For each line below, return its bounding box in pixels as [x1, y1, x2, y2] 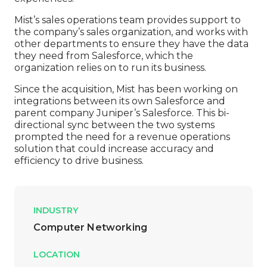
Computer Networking [33, 222, 148, 234]
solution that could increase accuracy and [14, 143, 214, 155]
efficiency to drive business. [14, 155, 144, 167]
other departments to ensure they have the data [14, 38, 249, 50]
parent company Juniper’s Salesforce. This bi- [14, 107, 229, 119]
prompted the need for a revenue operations [14, 131, 230, 143]
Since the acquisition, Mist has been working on [14, 83, 238, 95]
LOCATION [33, 249, 80, 260]
